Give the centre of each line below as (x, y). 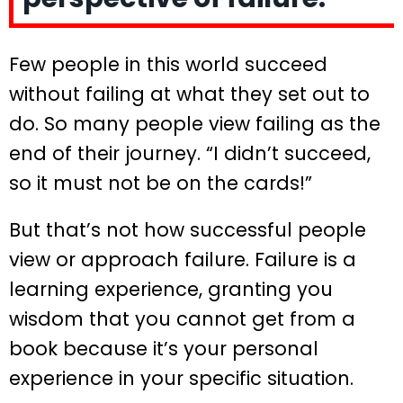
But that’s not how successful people (188, 229)
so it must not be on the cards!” (161, 183)
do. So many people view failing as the (195, 123)
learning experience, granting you (171, 289)
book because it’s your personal (164, 348)
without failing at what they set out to (189, 94)
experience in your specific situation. (181, 378)
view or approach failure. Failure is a (183, 259)
